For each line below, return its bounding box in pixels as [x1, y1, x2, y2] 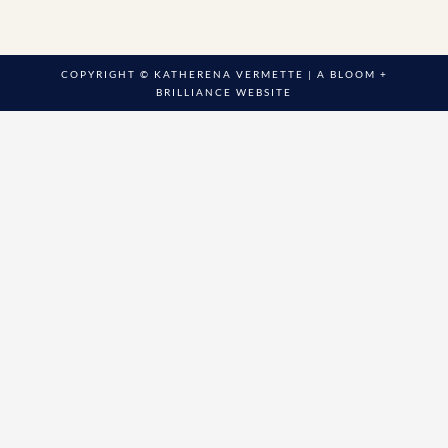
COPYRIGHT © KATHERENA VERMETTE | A [60, 67, 330, 80]
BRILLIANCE [156, 85, 232, 98]
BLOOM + [329, 67, 388, 80]
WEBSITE [232, 85, 292, 98]
